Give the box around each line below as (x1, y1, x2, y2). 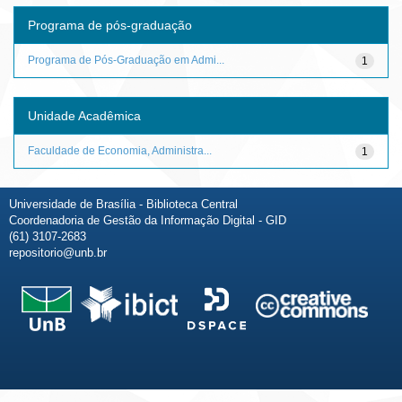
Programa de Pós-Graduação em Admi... (28, 53, 224, 66)
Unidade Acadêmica (28, 108, 141, 123)
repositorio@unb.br (9, 245, 107, 259)
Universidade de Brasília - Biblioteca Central (9, 197, 238, 211)
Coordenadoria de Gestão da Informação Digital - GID (9, 213, 286, 227)
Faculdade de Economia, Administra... (28, 144, 212, 157)
